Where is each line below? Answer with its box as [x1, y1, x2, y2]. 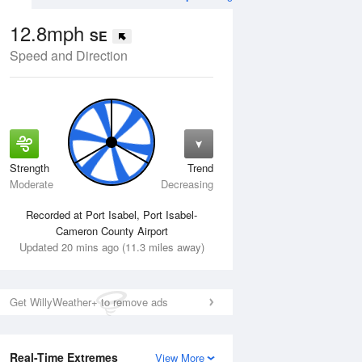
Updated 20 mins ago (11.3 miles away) [19, 239, 204, 255]
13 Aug [132, 166, 169, 181]
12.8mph [10, 19, 90, 47]
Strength [10, 160, 49, 175]
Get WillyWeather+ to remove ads [10, 294, 168, 309]
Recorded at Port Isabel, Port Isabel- [26, 207, 197, 222]
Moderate [10, 176, 53, 192]
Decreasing [161, 176, 213, 192]
